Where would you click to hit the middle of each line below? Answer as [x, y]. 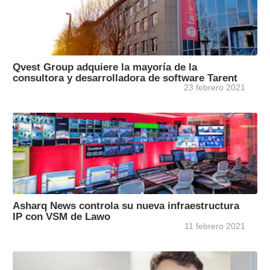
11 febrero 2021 [215, 226]
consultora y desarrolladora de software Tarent [125, 78]
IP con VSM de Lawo [61, 217]
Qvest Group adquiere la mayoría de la [105, 67]
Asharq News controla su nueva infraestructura [126, 206]
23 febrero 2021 [215, 88]
